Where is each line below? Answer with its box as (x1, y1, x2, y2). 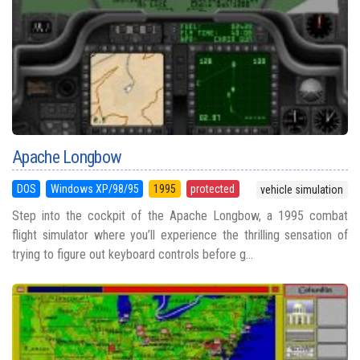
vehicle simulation (260, 183, 344, 197)
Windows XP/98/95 (50, 182, 139, 196)
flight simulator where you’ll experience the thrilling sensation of (12, 227, 348, 243)
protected (190, 182, 235, 196)
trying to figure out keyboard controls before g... (12, 247, 253, 263)
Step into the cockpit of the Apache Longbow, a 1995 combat (12, 208, 348, 224)
